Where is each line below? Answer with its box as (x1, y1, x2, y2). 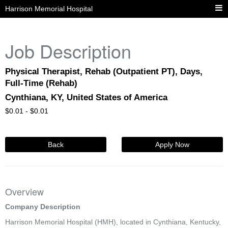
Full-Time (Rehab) (5, 78, 77, 88)
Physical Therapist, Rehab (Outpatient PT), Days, (5, 67, 203, 76)
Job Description (5, 38, 131, 64)
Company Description (5, 203, 80, 211)
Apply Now (155, 140, 189, 149)
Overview (5, 185, 44, 198)
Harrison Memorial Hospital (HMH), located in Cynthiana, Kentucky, (5, 218, 221, 226)
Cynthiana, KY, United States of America (5, 93, 167, 102)
